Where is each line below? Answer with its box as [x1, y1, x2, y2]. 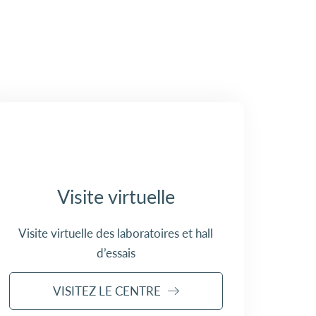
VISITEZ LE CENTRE [53, 283, 162, 298]
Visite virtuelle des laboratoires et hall [18, 226, 214, 241]
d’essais [96, 245, 135, 260]
